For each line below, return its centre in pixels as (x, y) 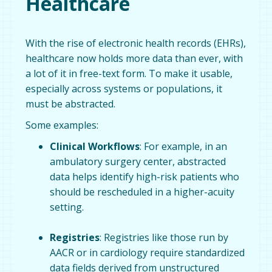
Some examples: (62, 125)
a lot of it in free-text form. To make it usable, (129, 73)
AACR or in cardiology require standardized (148, 252)
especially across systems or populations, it (124, 88)
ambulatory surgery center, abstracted (138, 161)
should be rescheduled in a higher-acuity (142, 192)
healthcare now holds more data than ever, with (134, 58)
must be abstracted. (71, 104)
